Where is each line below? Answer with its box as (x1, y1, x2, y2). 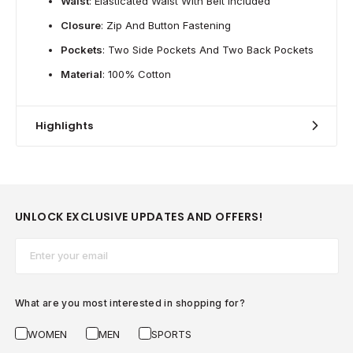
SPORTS (151, 327, 191, 340)
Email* (14, 239, 51, 255)
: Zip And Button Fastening (101, 18, 231, 32)
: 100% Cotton (102, 67, 171, 80)
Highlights (35, 117, 93, 133)
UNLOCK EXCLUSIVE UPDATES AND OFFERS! (15, 209, 263, 225)
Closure (61, 18, 101, 32)
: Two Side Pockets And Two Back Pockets (102, 43, 314, 56)
